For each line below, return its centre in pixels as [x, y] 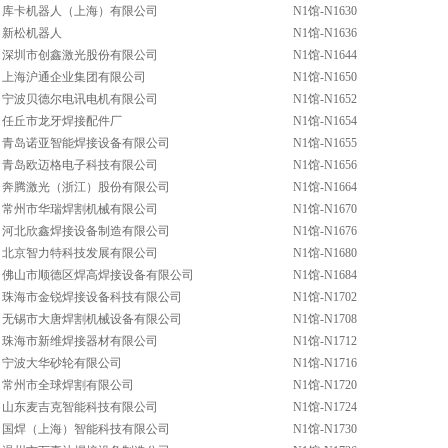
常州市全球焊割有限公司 [68, 385]
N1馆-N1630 [325, 11]
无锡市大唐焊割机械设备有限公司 [92, 319]
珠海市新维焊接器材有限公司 [80, 341]
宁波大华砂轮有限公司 [62, 363]
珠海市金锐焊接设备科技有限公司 [92, 297]
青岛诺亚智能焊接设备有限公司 [86, 143]
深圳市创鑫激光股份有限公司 [80, 55]
